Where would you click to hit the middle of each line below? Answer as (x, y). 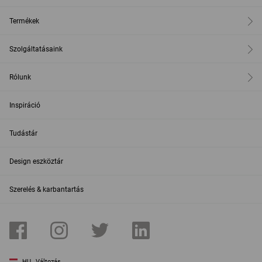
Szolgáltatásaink (36, 49)
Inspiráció (25, 105)
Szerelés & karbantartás (46, 189)
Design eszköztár (36, 161)
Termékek (24, 21)
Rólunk (20, 77)
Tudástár (23, 133)
